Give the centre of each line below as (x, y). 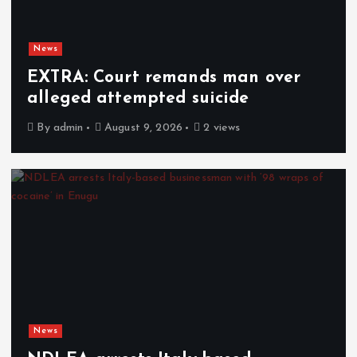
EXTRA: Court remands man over (164, 77)
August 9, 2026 (141, 127)
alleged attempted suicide (138, 98)
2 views (220, 127)
